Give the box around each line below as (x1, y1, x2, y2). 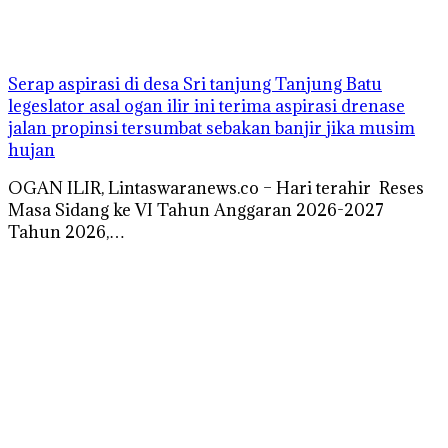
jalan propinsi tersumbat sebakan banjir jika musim (8, 116, 415, 139)
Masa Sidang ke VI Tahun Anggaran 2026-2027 (8, 198, 384, 221)
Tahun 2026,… (8, 220, 125, 243)
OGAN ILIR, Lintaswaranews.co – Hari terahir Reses (8, 176, 424, 199)
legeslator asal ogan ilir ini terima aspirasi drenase (8, 94, 405, 117)
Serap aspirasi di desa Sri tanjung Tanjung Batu (8, 72, 382, 95)
